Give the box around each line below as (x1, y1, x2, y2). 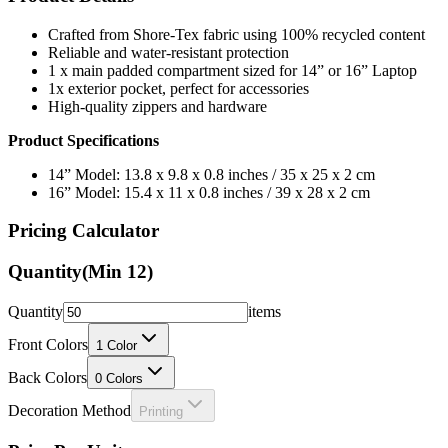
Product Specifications (8, 97, 159, 115)
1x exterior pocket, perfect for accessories (48, 45, 309, 63)
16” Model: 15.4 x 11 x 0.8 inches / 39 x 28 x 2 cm (48, 149, 370, 167)
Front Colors (8, 301, 88, 319)
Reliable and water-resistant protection (48, 9, 289, 27)
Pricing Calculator (8, 186, 159, 208)
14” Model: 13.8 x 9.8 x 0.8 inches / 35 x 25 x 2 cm (48, 131, 375, 149)
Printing (139, 369, 183, 385)
